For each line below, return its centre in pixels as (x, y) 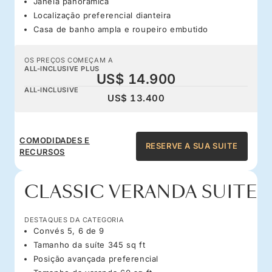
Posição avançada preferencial (96, 258)
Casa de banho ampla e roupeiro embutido (121, 29)
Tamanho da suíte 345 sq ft (89, 244)
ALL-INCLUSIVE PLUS (62, 68)
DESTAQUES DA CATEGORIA (74, 219)
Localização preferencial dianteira (102, 15)
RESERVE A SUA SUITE (192, 146)
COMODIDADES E (55, 140)
